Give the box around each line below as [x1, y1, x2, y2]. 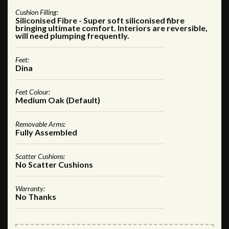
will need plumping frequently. [15, 30, 129, 40]
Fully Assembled [15, 127, 77, 137]
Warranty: [15, 184, 45, 193]
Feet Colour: [15, 87, 50, 96]
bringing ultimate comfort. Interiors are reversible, [15, 22, 208, 33]
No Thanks [15, 191, 56, 201]
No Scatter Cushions [15, 159, 93, 169]
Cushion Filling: [15, 7, 58, 16]
